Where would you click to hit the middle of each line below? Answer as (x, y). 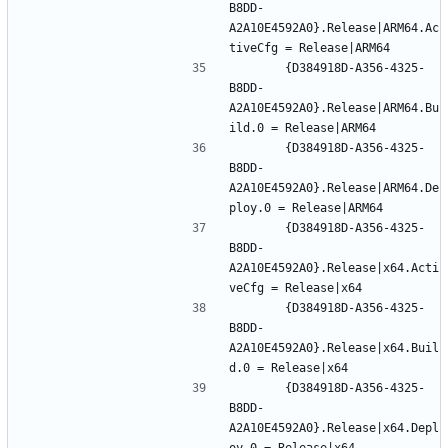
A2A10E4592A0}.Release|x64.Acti (334, 267)
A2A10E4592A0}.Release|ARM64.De (334, 187)
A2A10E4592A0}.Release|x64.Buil (334, 347)
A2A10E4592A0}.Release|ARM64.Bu (334, 107)
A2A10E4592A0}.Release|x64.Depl (334, 427)
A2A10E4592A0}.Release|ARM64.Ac (334, 27)
